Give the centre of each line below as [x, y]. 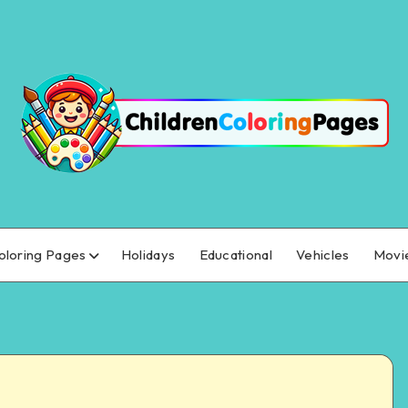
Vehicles [323, 255]
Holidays [148, 255]
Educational [235, 255]
